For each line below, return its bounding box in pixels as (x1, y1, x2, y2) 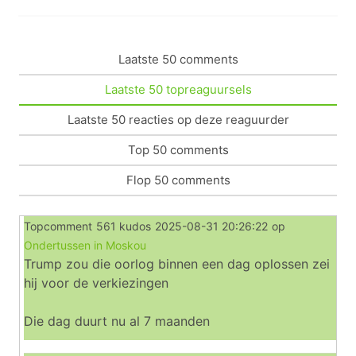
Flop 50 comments (126, 172, 230, 188)
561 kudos (96, 219, 151, 233)
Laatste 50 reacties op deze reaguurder (67, 111, 289, 127)
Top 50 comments (127, 141, 229, 157)
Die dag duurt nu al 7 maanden (24, 313, 210, 329)
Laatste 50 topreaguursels (104, 81, 252, 97)
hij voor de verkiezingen (24, 275, 168, 291)
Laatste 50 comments (118, 51, 238, 67)
